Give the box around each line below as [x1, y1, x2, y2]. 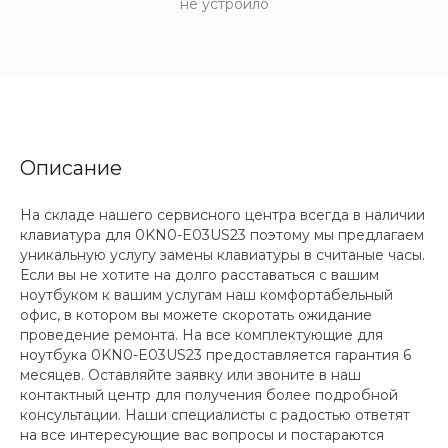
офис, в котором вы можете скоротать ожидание [20, 306, 372, 324]
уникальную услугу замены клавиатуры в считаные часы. [20, 246, 425, 264]
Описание [20, 156, 122, 180]
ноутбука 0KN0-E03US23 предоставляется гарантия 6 [20, 346, 411, 364]
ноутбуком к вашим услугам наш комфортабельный [20, 286, 393, 304]
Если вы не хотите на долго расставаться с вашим [20, 266, 379, 284]
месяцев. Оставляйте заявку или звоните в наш [20, 366, 361, 384]
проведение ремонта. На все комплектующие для [20, 326, 383, 344]
